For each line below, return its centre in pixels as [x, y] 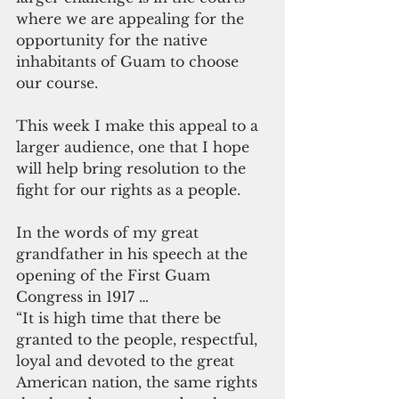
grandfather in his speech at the [134, 253]
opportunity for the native [114, 40]
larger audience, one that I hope [135, 147]
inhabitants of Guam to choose [130, 61]
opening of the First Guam [115, 275]
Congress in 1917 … [82, 296]
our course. [57, 82]
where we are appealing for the [132, 18]
